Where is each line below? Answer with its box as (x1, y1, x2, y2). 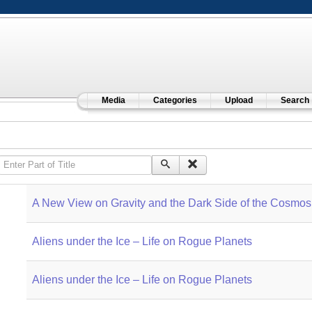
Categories (153, 95, 197, 105)
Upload (224, 95, 253, 105)
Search (280, 95, 309, 105)
